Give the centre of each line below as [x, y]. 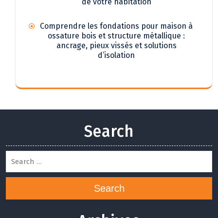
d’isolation [116, 55]
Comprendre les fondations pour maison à [116, 26]
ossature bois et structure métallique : [116, 36]
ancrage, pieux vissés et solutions [116, 45]
